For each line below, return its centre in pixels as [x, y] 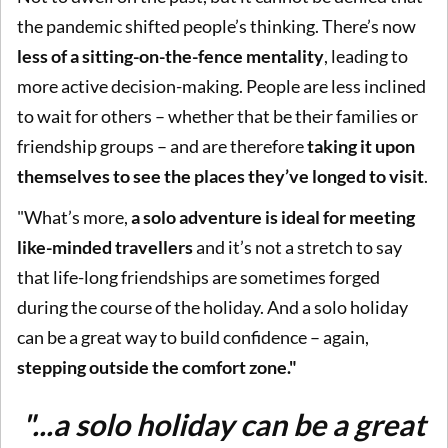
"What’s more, [74, 217]
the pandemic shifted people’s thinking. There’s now [216, 25]
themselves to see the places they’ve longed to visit [220, 175]
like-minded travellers [105, 247]
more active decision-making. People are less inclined [221, 85]
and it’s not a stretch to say [297, 247]
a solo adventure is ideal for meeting [273, 217]
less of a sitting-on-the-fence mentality [170, 55]
